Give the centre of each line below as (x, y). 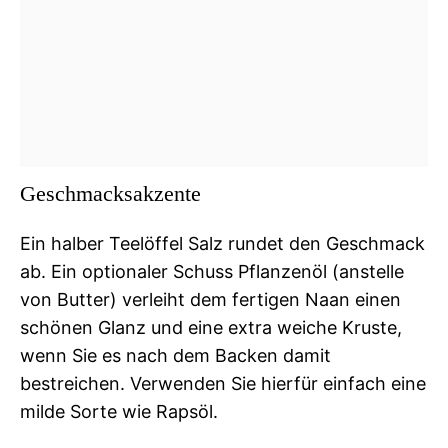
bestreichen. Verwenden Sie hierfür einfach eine (223, 383)
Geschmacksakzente (110, 193)
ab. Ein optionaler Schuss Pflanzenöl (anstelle (212, 271)
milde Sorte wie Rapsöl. (119, 411)
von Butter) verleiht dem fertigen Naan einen (210, 299)
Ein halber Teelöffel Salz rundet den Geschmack (222, 243)
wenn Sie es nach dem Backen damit (175, 355)
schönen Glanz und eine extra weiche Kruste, (211, 327)
